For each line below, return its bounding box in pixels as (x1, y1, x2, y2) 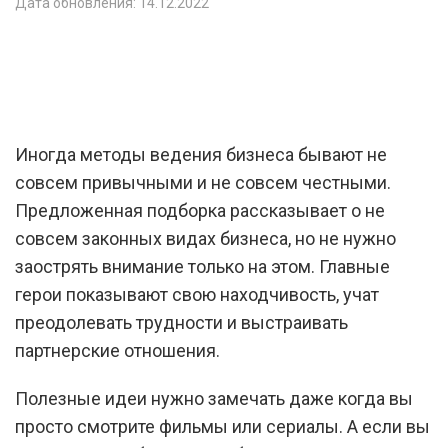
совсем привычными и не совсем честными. (15, 172, 391, 193)
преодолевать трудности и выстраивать (15, 312, 348, 333)
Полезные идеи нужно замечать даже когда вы (15, 388, 413, 409)
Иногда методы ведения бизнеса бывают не (15, 144, 387, 165)
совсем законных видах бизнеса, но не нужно (15, 228, 396, 249)
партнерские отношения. (15, 340, 224, 361)
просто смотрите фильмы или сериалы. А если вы (15, 416, 430, 437)
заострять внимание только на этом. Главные (15, 256, 390, 277)
